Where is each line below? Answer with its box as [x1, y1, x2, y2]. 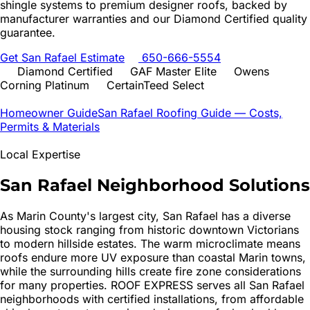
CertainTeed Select [103, 77, 204, 92]
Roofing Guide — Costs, [153, 105, 282, 120]
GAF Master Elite [127, 64, 217, 78]
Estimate [77, 50, 125, 64]
